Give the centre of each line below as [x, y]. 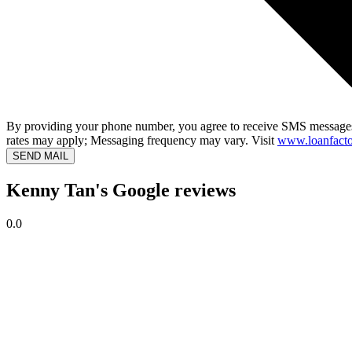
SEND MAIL [40, 156]
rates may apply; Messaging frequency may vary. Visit [142, 141]
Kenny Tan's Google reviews [121, 191]
